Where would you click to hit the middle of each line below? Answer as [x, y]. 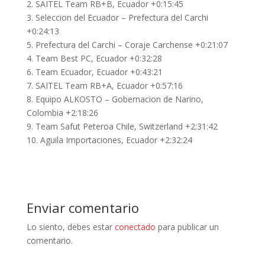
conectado [135, 227]
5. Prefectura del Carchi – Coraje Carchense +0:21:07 [127, 44]
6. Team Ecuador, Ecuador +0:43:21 [94, 72]
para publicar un [187, 227]
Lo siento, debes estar [70, 227]
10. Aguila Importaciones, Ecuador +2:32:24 [109, 140]
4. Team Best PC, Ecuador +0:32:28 [94, 58]
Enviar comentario [83, 207]
